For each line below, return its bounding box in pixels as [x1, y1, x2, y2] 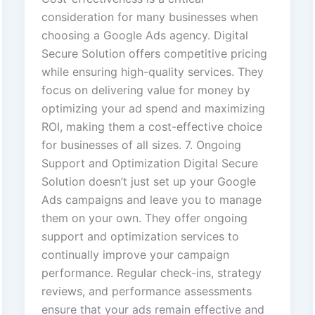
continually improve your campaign [41, 247, 229, 262]
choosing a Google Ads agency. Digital [41, 28, 248, 43]
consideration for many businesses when [41, 10, 258, 25]
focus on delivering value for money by [41, 83, 250, 98]
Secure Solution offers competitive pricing [41, 46, 267, 61]
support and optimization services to [41, 229, 239, 244]
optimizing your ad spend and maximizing [41, 101, 265, 116]
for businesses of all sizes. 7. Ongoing [41, 138, 241, 153]
